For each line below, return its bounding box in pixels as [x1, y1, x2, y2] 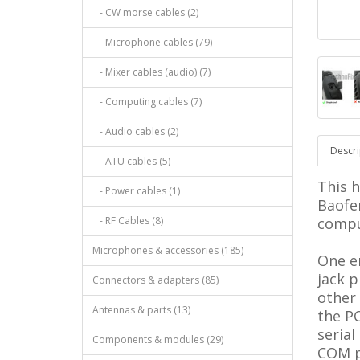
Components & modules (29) [92, 333, 223, 346]
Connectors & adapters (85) [92, 273, 219, 287]
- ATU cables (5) [92, 154, 170, 168]
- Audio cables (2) [92, 125, 178, 138]
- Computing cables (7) [92, 95, 202, 108]
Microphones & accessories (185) [92, 243, 243, 257]
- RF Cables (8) [92, 214, 163, 227]
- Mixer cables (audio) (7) [92, 65, 211, 79]
